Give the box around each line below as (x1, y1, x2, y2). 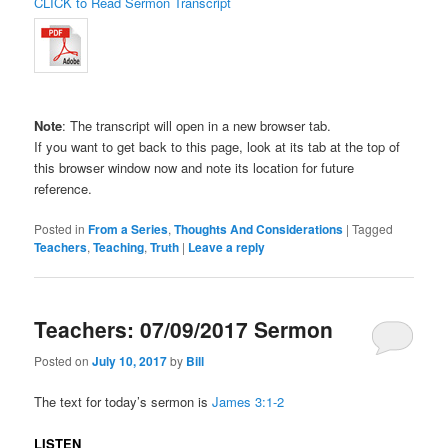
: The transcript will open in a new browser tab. (62, 116, 332, 136)
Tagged (352, 220, 394, 238)
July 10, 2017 (92, 351, 168, 370)
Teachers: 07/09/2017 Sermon (34, 314, 334, 345)
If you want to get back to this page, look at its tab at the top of (34, 137, 401, 157)
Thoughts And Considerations (174, 220, 344, 239)
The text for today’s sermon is (34, 391, 213, 411)
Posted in (34, 220, 86, 238)
